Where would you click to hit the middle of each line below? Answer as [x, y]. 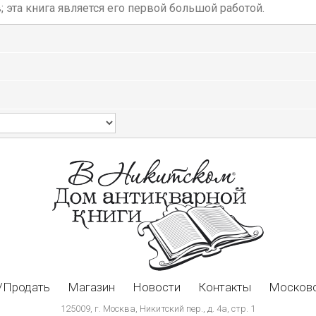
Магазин [91, 287]
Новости [157, 287]
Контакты [225, 287]
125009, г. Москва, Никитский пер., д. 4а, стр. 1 [158, 309]
